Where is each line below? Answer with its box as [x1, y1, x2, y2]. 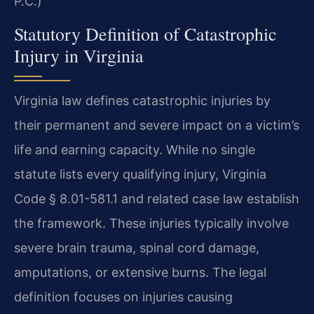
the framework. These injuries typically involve [14, 216, 289, 231]
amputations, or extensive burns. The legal [14, 265, 266, 280]
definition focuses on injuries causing [14, 289, 233, 305]
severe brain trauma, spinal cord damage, [14, 240, 259, 256]
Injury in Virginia [14, 43, 144, 68]
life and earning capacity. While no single [14, 142, 255, 158]
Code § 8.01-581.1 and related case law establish [14, 191, 299, 207]
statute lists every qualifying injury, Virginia [14, 167, 266, 182]
